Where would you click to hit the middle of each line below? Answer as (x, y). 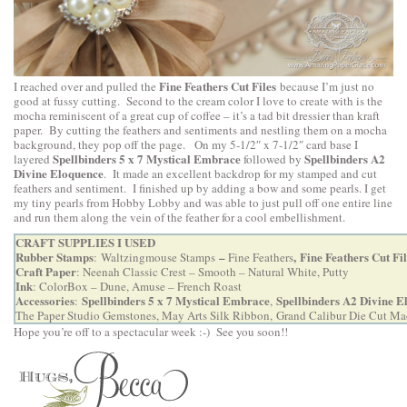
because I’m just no (325, 86)
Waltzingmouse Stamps (158, 257)
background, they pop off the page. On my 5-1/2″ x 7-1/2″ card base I (186, 144)
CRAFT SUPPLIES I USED (85, 242)
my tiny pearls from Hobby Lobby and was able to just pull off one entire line (203, 202)
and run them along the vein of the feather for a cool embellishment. (179, 217)
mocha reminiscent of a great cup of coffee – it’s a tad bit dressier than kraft (197, 115)
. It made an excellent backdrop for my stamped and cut (240, 173)
